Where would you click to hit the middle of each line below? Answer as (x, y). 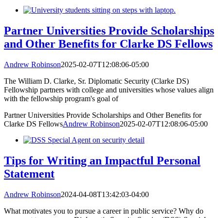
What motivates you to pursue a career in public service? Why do (104, 211)
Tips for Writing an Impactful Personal (102, 160)
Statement (29, 173)
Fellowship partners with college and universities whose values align (109, 90)
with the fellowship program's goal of (61, 98)
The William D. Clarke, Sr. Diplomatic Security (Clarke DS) (96, 81)
